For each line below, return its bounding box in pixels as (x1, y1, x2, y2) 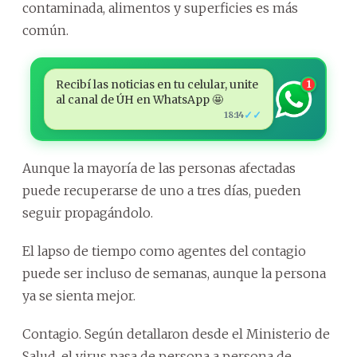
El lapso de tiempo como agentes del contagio (22, 243, 306, 260)
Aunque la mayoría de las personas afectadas (22, 160, 296, 177)
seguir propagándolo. (22, 205, 153, 222)
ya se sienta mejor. (22, 288, 135, 304)
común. (22, 22, 69, 39)
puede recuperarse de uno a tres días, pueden (22, 182, 301, 199)
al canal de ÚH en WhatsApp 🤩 (55, 92, 223, 108)
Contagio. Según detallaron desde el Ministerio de (22, 326, 330, 343)
